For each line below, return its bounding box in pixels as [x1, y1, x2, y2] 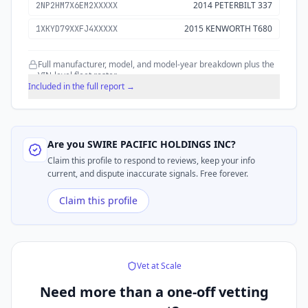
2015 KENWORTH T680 [184, 23, 272, 35]
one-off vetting [163, 283, 269, 302]
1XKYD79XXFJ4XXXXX [36, 23, 118, 35]
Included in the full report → [28, 80, 135, 93]
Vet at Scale [136, 260, 181, 272]
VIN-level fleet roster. [38, 69, 118, 82]
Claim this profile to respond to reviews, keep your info [47, 155, 255, 167]
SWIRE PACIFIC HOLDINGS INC [87, 137, 231, 151]
